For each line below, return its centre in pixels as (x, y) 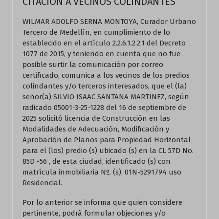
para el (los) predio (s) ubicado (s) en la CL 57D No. (108, 151)
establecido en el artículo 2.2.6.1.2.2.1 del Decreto (104, 43)
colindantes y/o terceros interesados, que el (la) (105, 86)
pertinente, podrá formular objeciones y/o (94, 213)
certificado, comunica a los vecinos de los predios (106, 75)
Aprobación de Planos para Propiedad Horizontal (107, 140)
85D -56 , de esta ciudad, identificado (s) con (97, 161)
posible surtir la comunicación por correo (93, 65)
